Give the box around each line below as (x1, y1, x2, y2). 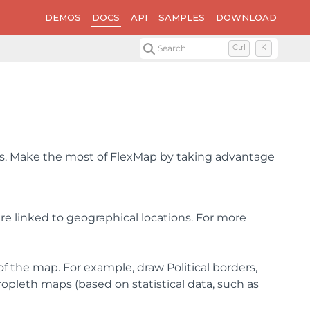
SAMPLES (158, 12, 205, 23)
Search (158, 43, 187, 53)
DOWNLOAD (216, 12, 277, 23)
